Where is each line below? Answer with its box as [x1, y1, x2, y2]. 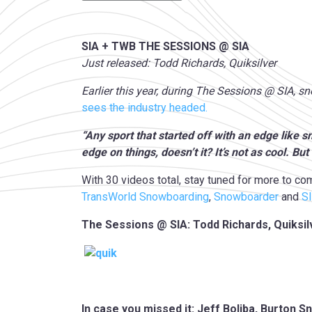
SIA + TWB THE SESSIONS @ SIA [81, 40, 249, 54]
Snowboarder [214, 190, 279, 204]
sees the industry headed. [81, 101, 208, 115]
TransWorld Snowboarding [81, 190, 209, 204]
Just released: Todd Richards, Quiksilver [81, 56, 276, 70]
